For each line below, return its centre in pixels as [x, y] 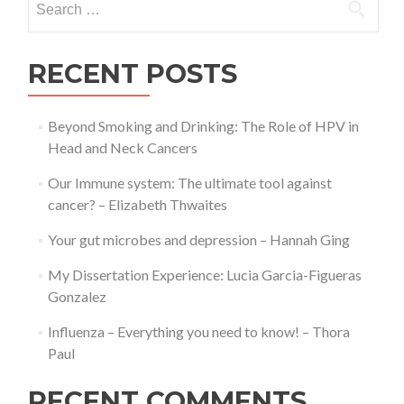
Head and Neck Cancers [122, 147]
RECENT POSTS [133, 73]
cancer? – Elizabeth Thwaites [137, 204]
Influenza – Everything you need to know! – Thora [198, 331]
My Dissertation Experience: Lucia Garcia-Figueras [204, 275]
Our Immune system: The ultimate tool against [189, 183]
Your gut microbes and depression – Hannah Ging [198, 239]
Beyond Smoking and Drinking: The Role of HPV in [203, 126]
